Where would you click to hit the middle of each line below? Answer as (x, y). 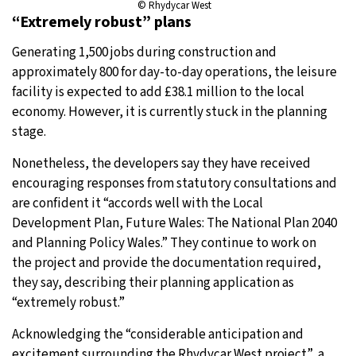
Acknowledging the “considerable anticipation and (158, 334)
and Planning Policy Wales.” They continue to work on (164, 243)
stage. (29, 132)
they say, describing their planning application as (153, 282)
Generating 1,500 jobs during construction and (144, 52)
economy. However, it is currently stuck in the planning (170, 112)
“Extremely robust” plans (102, 22)
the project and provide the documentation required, (166, 263)
